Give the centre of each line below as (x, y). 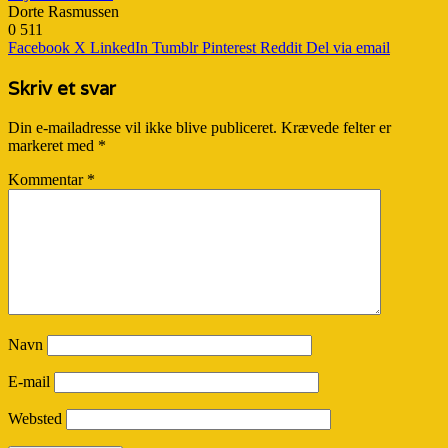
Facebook (39, 48)
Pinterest (229, 48)
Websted (35, 418)
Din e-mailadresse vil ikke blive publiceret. (142, 127)
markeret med (53, 145)
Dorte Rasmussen (63, 12)
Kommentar (47, 179)
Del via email (348, 48)
